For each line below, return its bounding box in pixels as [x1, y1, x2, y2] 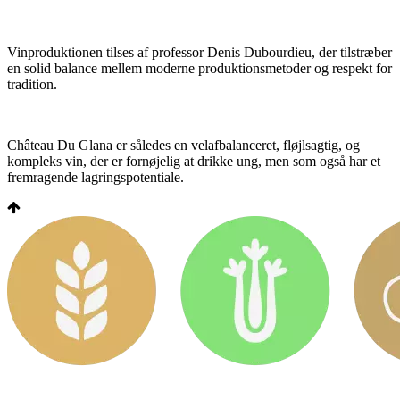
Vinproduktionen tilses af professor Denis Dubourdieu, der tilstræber [7, 44, 392, 60]
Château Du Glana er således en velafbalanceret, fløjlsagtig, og [7, 137, 360, 153]
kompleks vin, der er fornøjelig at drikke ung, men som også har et [7, 153, 380, 169]
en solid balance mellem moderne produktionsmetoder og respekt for [7, 60, 392, 76]
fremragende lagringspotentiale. [7, 169, 184, 185]
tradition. [7, 76, 57, 92]
